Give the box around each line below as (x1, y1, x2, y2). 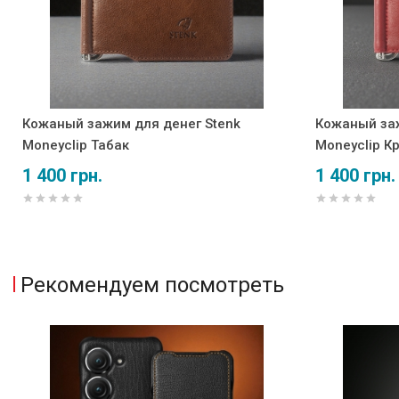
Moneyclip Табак (22, 136, 129, 153)
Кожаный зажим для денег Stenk (22, 115, 240, 132)
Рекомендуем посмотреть (20, 272, 284, 297)
